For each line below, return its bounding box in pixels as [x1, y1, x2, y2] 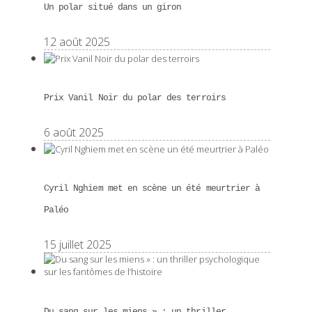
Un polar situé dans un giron [44, 1, 182, 13]
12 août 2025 [44, 33, 110, 49]
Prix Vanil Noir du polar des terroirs [44, 92, 226, 103]
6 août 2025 [44, 125, 104, 141]
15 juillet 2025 [44, 237, 111, 253]
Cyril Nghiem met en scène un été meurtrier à [44, 183, 260, 194]
